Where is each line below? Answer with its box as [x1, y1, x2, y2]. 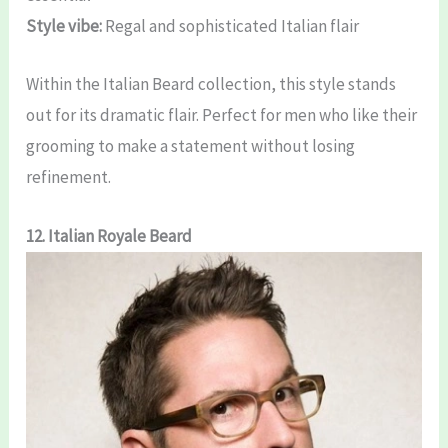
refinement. [26, 166, 112, 189]
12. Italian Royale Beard [26, 224, 193, 247]
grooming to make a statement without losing [26, 135, 356, 158]
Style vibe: [26, 15, 103, 38]
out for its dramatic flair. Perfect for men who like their [26, 104, 418, 127]
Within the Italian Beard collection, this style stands [26, 73, 397, 96]
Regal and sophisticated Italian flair [102, 15, 360, 38]
